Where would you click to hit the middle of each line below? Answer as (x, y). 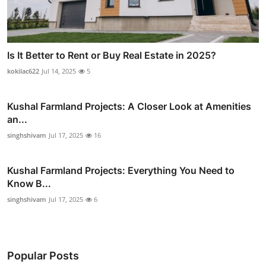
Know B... (29, 183)
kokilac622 (23, 71)
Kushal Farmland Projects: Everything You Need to (121, 170)
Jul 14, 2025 (59, 71)
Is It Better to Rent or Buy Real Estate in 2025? (112, 55)
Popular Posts (43, 255)
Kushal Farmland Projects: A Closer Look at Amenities (129, 106)
